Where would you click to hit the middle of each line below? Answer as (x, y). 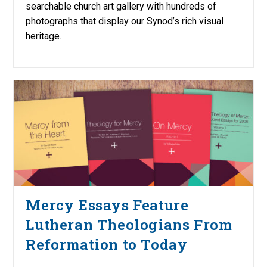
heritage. (44, 36)
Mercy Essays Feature (107, 205)
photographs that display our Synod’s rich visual (125, 21)
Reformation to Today (107, 244)
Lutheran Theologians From (129, 224)
